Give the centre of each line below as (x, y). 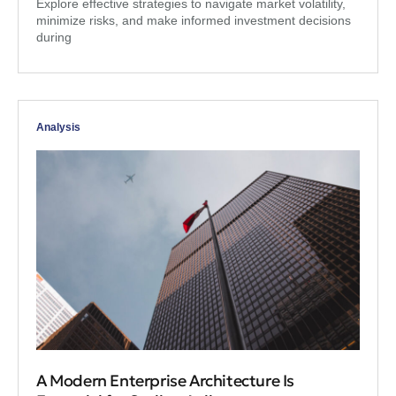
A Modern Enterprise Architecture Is (166, 380)
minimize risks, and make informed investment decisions (194, 20)
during (54, 37)
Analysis (58, 127)
